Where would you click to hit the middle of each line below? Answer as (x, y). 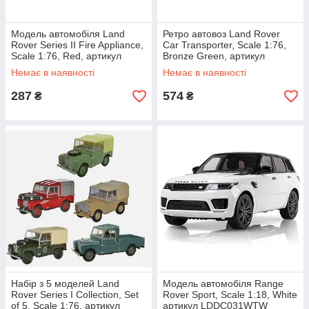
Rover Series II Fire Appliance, (77, 45)
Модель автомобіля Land (68, 34)
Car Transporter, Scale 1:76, (225, 45)
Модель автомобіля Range (223, 283)
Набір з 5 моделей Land (65, 283)
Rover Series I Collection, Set (75, 295)
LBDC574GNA (194, 67)
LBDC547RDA (42, 67)
